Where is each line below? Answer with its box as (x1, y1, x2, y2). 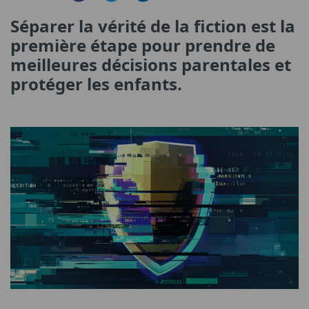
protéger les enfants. (10, 72, 182, 95)
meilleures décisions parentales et (10, 52, 291, 76)
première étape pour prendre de (10, 33, 275, 57)
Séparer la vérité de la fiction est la (10, 14, 295, 37)
